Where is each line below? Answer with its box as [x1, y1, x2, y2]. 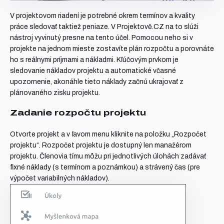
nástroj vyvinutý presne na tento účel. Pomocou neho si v [10, 34, 193, 42]
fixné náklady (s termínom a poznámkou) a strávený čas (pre [10, 163, 200, 171]
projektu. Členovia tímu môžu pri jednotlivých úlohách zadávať [10, 152, 206, 160]
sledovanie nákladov [10, 67, 75, 75]
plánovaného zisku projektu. [10, 89, 100, 97]
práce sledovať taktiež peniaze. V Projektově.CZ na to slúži [10, 23, 198, 31]
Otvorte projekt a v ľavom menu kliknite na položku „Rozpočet [10, 130, 206, 138]
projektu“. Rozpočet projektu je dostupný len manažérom [10, 141, 191, 149]
